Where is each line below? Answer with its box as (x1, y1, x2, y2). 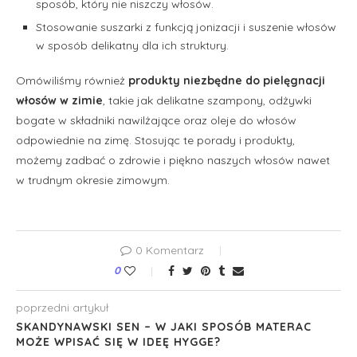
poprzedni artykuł (16, 300, 108, 315)
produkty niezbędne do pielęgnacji (128, 73, 325, 88)
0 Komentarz (135, 242, 204, 257)
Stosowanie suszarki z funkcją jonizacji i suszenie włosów (36, 19, 336, 34)
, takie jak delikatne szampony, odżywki (103, 92, 312, 108)
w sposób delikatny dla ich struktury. (36, 37, 229, 53)
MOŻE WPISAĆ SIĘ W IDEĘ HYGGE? (16, 334, 221, 349)
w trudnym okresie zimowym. (16, 172, 170, 187)
